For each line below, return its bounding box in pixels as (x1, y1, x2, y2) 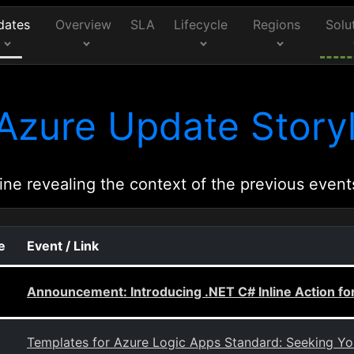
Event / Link (27, 238, 99, 254)
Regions (253, 17, 301, 32)
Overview (55, 17, 111, 32)
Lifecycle (174, 17, 228, 32)
